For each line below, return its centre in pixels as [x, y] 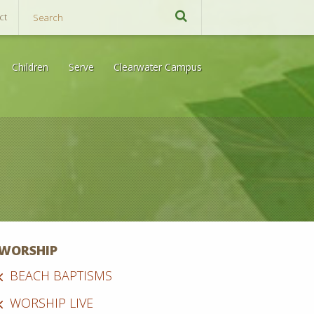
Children [30, 67]
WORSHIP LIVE [52, 303]
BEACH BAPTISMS [61, 275]
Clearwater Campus [158, 67]
